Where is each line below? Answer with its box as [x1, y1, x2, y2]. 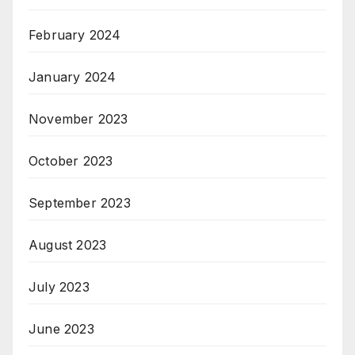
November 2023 [29, 111, 128, 128]
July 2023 [29, 279, 90, 296]
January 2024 [29, 69, 116, 86]
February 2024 [29, 27, 121, 44]
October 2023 [29, 153, 113, 170]
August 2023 [29, 237, 107, 254]
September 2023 [29, 195, 131, 212]
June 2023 [29, 321, 94, 338]
